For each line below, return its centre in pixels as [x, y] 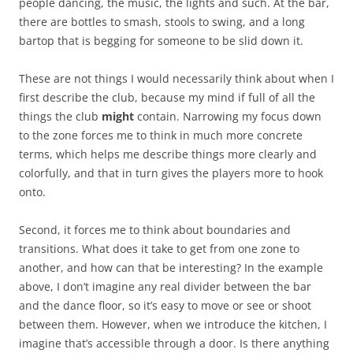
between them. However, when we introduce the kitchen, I [173, 324]
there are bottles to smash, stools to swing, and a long [162, 21]
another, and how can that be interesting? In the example [171, 267]
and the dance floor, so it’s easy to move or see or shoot [165, 305]
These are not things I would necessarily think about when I [176, 78]
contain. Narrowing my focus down [228, 116]
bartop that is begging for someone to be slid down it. [161, 40]
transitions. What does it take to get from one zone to [159, 248]
